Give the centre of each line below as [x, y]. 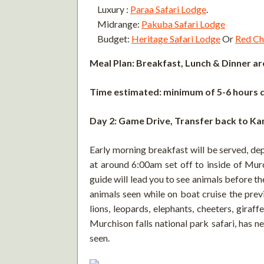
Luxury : [114, 9]
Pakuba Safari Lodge [183, 24]
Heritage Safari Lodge [176, 38]
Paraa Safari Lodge [168, 9]
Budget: [114, 38]
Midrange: [119, 24]
